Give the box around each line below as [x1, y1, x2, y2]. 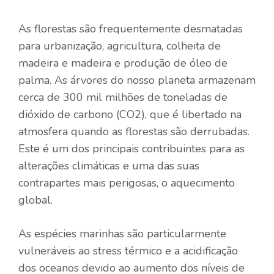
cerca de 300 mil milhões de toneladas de [18, 89, 228, 105]
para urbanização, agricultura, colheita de [18, 38, 221, 53]
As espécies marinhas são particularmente [18, 226, 226, 241]
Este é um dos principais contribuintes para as [18, 141, 245, 156]
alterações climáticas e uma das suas [18, 158, 199, 173]
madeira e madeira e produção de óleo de [18, 55, 228, 70]
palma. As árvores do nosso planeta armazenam [18, 72, 256, 87]
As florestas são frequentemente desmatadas [18, 21, 243, 36]
